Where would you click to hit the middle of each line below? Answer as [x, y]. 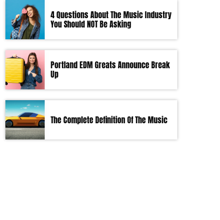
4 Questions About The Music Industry [111, 15]
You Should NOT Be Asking [91, 24]
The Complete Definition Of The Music [109, 120]
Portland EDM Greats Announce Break [110, 65]
